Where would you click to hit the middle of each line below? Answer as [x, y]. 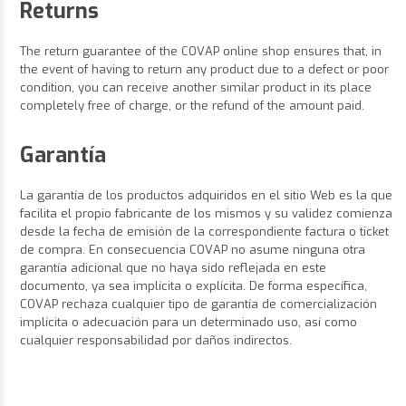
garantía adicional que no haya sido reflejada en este [173, 268]
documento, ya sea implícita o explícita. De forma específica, [193, 286]
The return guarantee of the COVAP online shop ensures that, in [201, 52]
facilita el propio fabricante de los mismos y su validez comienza [206, 214]
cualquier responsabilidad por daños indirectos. [156, 341]
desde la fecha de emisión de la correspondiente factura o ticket [204, 232]
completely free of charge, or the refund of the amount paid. [192, 106]
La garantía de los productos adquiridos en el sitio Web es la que [206, 196]
